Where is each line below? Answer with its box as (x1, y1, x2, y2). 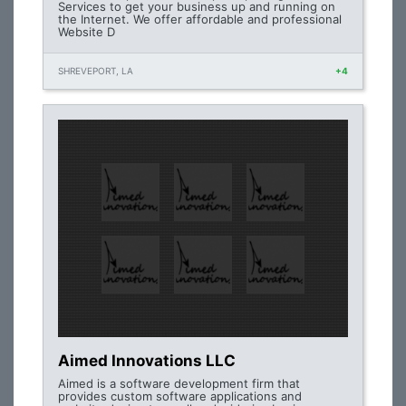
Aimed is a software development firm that (58, 376, 300, 391)
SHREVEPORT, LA (58, 65, 133, 76)
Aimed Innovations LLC (58, 352, 236, 370)
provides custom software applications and (58, 389, 302, 403)
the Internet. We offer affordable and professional (58, 12, 342, 26)
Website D (58, 24, 115, 39)
